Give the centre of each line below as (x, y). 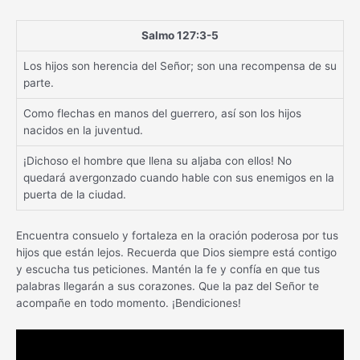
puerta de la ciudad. (75, 195)
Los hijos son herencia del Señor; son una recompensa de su (180, 66)
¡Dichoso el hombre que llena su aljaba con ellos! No (157, 161)
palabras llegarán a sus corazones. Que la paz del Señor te (168, 286)
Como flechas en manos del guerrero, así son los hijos (162, 114)
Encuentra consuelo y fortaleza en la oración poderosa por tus (177, 235)
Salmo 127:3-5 (180, 36)
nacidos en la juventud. (83, 131)
